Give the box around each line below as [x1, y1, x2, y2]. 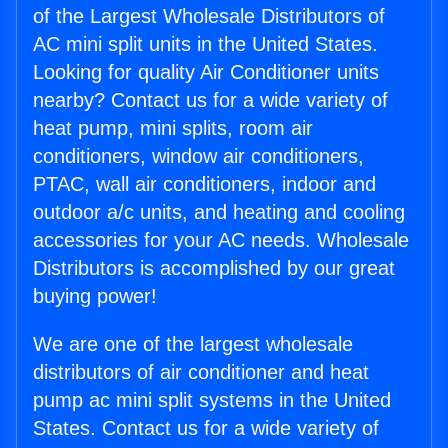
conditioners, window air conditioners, [33, 145, 364, 168]
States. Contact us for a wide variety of [33, 417, 379, 440]
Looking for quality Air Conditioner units [33, 61, 379, 84]
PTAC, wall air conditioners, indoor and [33, 173, 376, 196]
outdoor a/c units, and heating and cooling [33, 201, 405, 224]
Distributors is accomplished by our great [33, 257, 395, 280]
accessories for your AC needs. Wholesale [33, 229, 409, 252]
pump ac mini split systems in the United [33, 389, 391, 412]
